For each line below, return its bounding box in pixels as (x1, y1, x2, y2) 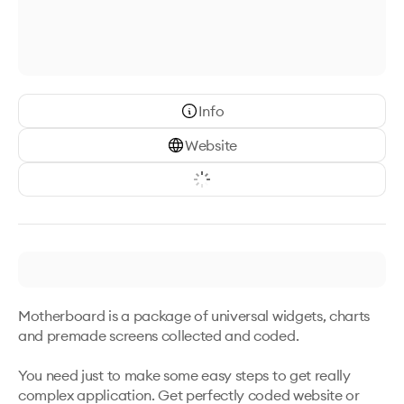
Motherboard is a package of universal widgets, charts (18, 307, 371, 325)
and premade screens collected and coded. (18, 326, 302, 344)
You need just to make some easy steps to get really (18, 366, 351, 384)
